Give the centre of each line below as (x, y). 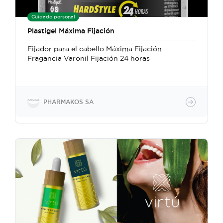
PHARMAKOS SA (68, 102)
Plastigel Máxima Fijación (71, 31)
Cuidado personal (53, 17)
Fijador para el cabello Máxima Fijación (95, 49)
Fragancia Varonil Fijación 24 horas (89, 58)
